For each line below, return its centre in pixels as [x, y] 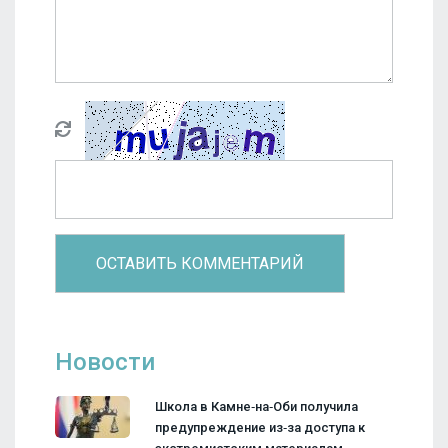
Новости [105, 362]
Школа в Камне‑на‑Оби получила [256, 407]
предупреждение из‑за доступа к [260, 428]
